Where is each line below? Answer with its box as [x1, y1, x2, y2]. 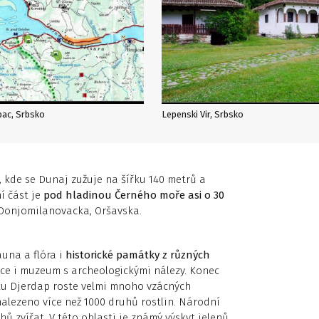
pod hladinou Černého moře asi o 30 [43, 189, 224, 202]
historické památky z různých [66, 249, 210, 261]
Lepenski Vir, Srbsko [161, 109, 244, 120]
